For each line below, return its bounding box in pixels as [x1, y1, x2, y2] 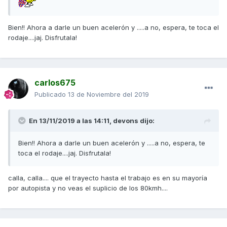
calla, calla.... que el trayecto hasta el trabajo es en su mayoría [8, 174, 207, 182]
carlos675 [34, 78, 75, 88]
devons [113, 117, 138, 125]
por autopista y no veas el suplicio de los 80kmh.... [8, 184, 170, 193]
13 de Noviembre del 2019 [68, 90, 149, 99]
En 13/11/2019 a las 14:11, [29, 117, 113, 125]
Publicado [34, 90, 68, 99]
